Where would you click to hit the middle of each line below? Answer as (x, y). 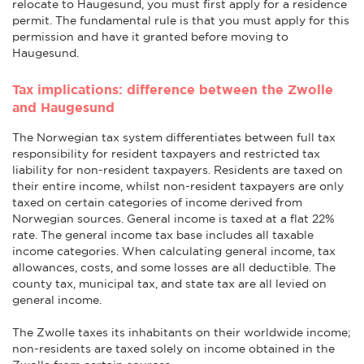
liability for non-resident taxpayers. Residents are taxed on (178, 169)
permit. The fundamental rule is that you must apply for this (181, 20)
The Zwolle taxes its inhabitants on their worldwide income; (182, 332)
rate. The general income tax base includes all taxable (163, 234)
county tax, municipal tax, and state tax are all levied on (169, 283)
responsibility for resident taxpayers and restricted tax (166, 153)
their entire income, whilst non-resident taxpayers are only (178, 186)
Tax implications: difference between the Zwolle (173, 89)
